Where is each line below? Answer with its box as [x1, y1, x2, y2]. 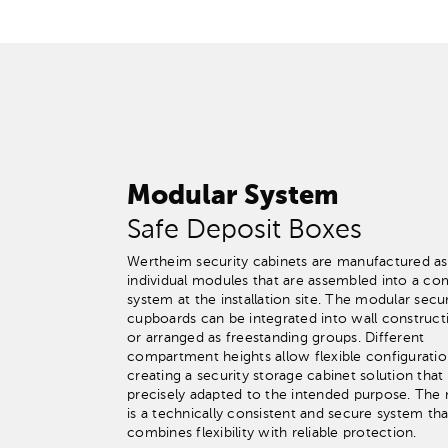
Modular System [127, 182, 339, 210]
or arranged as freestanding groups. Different [127, 330, 425, 345]
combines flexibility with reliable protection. [127, 425, 417, 440]
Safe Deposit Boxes [127, 216, 362, 244]
